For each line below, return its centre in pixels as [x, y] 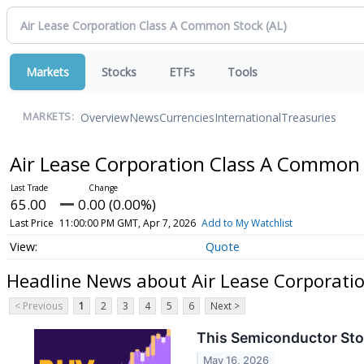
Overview [105, 117]
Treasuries [309, 117]
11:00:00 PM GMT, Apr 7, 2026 [127, 223]
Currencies [187, 117]
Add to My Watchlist [247, 223]
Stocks [119, 72]
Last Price [31, 223]
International [248, 117]
